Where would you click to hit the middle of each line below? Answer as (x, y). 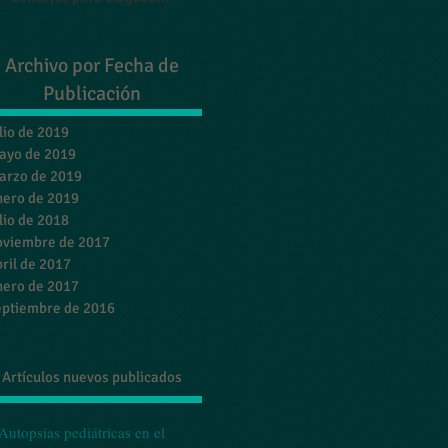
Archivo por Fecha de (92, 65)
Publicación (92, 93)
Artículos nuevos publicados (92, 377)
